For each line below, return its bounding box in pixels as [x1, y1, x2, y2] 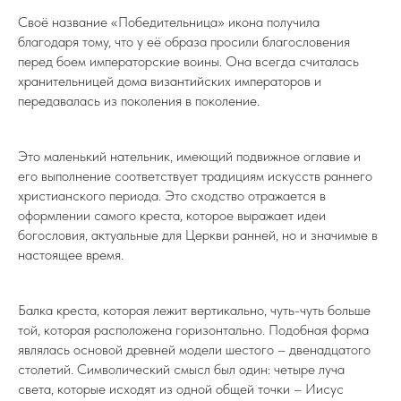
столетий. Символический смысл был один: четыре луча [18, 361, 345, 378]
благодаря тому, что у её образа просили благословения [18, 33, 350, 50]
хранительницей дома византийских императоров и [18, 73, 321, 90]
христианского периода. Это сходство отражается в [18, 187, 326, 204]
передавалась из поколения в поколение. [18, 92, 260, 109]
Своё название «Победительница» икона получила [18, 13, 320, 30]
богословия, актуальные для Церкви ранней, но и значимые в [18, 226, 378, 243]
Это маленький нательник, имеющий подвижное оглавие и [18, 148, 361, 165]
